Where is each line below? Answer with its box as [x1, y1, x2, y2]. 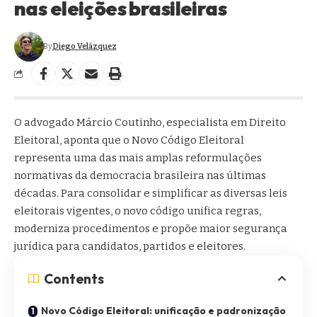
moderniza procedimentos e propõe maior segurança [14, 221, 287, 235]
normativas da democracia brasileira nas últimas [14, 168, 266, 182]
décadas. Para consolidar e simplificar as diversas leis [14, 186, 287, 200]
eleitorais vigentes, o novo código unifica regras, [14, 204, 261, 217]
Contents [44, 270, 104, 287]
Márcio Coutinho [76, 115, 162, 129]
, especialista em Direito [162, 115, 286, 129]
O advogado [14, 115, 76, 129]
